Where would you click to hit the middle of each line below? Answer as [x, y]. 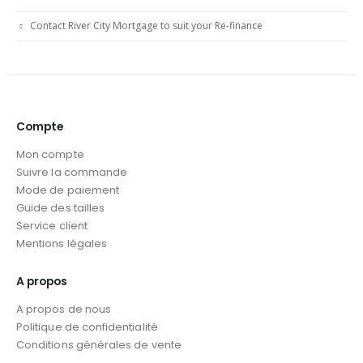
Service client [52, 226]
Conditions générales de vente [99, 345]
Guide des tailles [61, 208]
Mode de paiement [68, 190]
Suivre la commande [72, 173]
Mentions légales [62, 244]
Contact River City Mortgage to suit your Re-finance [146, 26]
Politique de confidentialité [87, 327]
